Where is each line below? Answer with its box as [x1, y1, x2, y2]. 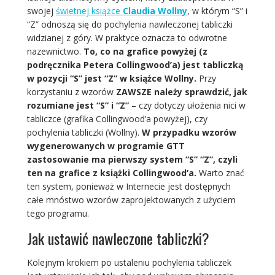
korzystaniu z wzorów [26, 86, 116, 98]
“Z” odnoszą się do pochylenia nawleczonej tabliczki [26, 18, 233, 31]
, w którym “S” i [187, 5, 247, 17]
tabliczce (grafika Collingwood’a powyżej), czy [26, 113, 207, 125]
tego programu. [26, 207, 89, 220]
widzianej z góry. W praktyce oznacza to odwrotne [26, 32, 227, 44]
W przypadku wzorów [141, 126, 236, 139]
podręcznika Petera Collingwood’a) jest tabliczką [26, 59, 243, 71]
